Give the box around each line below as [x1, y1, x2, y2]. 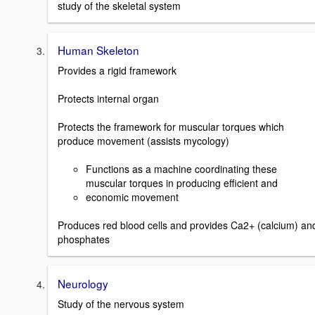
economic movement [86, 190, 179, 205]
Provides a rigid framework [58, 63, 176, 78]
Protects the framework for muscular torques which [58, 120, 284, 134]
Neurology [58, 276, 108, 292]
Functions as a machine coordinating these [86, 162, 277, 176]
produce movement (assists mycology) [58, 134, 229, 148]
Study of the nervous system [58, 296, 184, 311]
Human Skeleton [58, 42, 139, 58]
